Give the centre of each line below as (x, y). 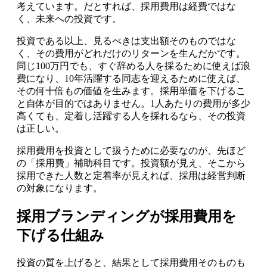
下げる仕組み (60, 235)
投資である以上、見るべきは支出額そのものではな (126, 41)
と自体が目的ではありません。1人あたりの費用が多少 (133, 103)
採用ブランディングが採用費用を (127, 216)
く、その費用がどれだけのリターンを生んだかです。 (131, 53)
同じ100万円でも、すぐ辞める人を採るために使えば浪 (133, 66)
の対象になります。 (60, 188)
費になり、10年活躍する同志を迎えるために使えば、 (131, 78)
